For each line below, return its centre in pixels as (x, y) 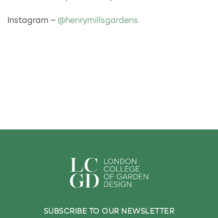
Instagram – (32, 21)
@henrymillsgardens (98, 21)
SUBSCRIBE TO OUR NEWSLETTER (109, 211)
